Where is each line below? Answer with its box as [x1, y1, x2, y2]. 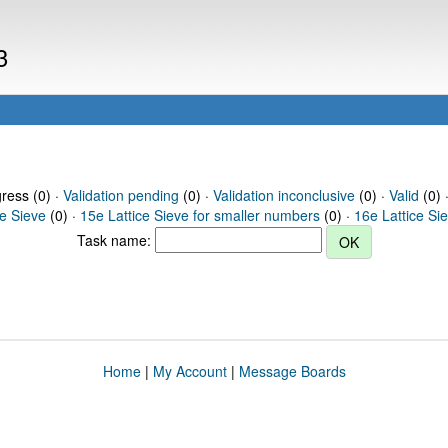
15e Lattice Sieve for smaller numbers [80, 205, 320, 225]
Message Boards [238, 361, 346, 381]
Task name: [76, 229, 155, 250]
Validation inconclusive [212, 185, 355, 205]
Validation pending [62, 185, 179, 205]
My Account [152, 361, 227, 381]
